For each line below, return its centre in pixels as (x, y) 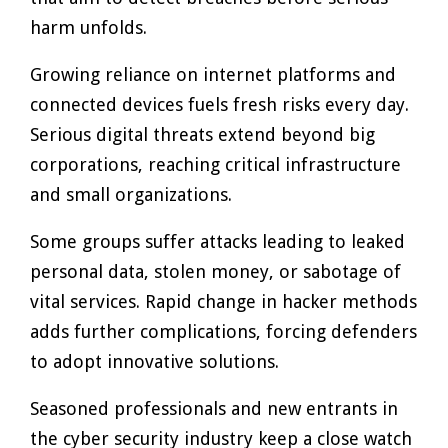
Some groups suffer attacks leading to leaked (217, 241)
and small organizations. (131, 194)
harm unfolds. (88, 27)
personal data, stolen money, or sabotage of (215, 271)
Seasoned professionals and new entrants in (214, 408)
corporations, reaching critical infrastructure (215, 164)
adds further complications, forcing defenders (223, 331)
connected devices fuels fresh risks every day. (219, 104)
